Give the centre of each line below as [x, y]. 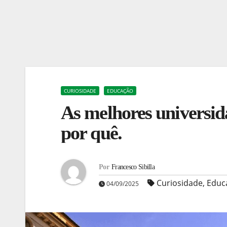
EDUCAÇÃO [120, 91]
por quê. [91, 133]
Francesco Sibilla [133, 167]
